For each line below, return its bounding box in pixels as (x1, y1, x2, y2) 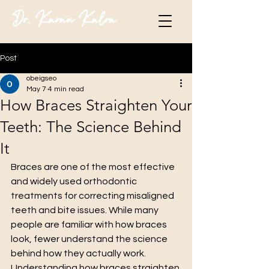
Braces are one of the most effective (11, 162, 177, 172)
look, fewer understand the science (11, 234, 169, 244)
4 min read (48, 85, 84, 93)
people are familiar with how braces (11, 220, 169, 229)
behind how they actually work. (11, 249, 148, 258)
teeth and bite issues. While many (11, 205, 160, 215)
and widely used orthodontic (11, 177, 139, 186)
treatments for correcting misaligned (11, 191, 176, 201)
